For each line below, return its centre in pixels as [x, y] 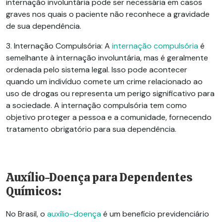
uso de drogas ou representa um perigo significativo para [110, 93]
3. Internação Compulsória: [55, 46]
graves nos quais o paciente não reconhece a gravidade [108, 14]
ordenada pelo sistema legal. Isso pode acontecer [97, 69]
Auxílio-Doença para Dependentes [99, 177]
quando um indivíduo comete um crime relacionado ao [104, 81]
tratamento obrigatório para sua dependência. [91, 129]
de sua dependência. [44, 26]
